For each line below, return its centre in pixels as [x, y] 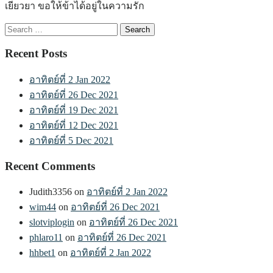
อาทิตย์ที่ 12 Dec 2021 [74, 126]
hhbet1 [42, 253]
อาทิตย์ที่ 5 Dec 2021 [71, 141]
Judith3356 [51, 192]
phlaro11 [46, 238]
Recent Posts [36, 54]
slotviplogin [52, 222]
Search [17, 27]
